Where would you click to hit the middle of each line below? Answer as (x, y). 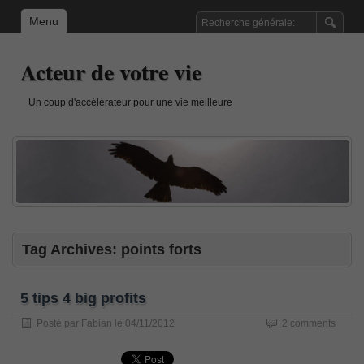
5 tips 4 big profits (83, 298)
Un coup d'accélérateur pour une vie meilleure (130, 102)
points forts (161, 249)
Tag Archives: (71, 249)
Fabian (97, 323)
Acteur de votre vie (111, 72)
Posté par (59, 323)
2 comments (309, 323)
